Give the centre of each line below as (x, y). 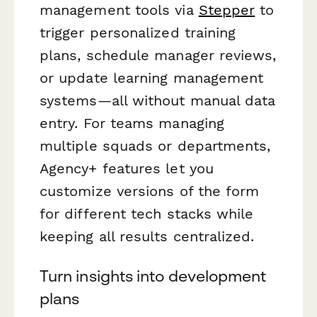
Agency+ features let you (127, 169)
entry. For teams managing (132, 123)
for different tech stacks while (147, 214)
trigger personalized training (138, 33)
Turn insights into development (153, 276)
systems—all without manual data (158, 101)
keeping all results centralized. (147, 237)
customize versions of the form (150, 191)
